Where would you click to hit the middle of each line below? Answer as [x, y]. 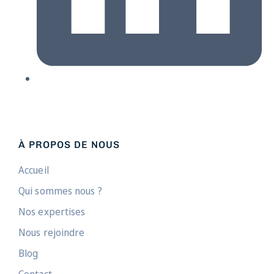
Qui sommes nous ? [60, 191]
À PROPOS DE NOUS [69, 144]
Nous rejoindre [52, 233]
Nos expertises [52, 212]
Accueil [34, 170]
